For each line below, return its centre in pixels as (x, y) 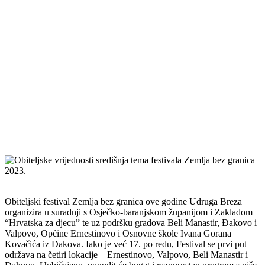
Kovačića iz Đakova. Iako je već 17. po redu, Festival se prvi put (126, 244)
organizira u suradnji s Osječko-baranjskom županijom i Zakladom (129, 212)
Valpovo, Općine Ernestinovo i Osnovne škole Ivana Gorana (118, 233)
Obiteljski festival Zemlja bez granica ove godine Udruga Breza (123, 201)
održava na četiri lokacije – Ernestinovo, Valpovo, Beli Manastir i (126, 254)
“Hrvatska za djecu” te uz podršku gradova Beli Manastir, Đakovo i (131, 222)
